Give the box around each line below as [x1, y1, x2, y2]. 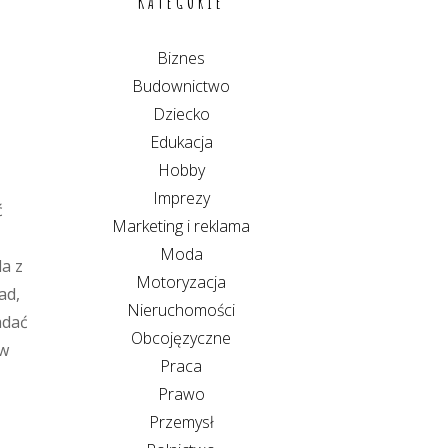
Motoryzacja [136, 271, 226, 293]
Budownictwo [132, 75, 230, 97]
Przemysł [148, 411, 214, 433]
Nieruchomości [127, 299, 235, 321]
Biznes [157, 47, 205, 69]
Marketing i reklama [112, 215, 250, 237]
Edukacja [149, 131, 213, 153]
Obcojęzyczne [131, 327, 231, 349]
